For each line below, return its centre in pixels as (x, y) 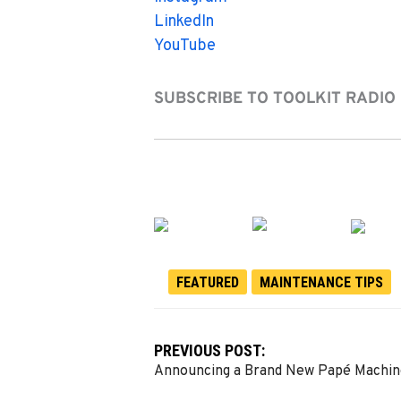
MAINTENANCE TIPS (321, 282)
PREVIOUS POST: (209, 350)
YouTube (185, 47)
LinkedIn (184, 22)
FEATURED (208, 282)
